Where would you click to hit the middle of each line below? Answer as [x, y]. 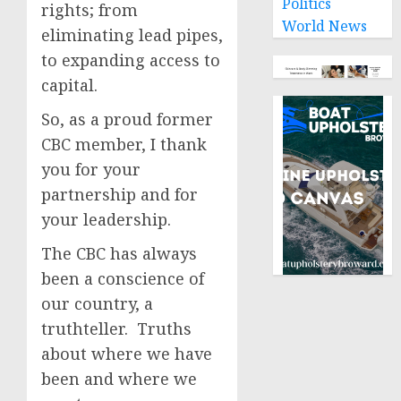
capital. [69, 85]
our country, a [97, 303]
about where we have [127, 354]
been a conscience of [123, 278]
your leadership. [106, 219]
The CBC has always [119, 253]
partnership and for [119, 194]
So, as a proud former [127, 119]
